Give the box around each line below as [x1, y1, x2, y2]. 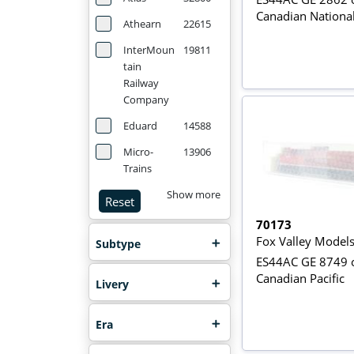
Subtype [95, 235, 141, 251]
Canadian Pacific [256, 269, 345, 286]
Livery [95, 276, 129, 292]
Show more [167, 187, 221, 201]
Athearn [122, 17, 161, 31]
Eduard [122, 119, 157, 133]
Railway [122, 76, 159, 90]
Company [122, 92, 169, 107]
